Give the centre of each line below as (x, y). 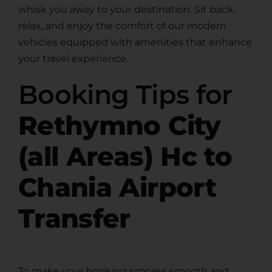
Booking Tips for (125, 95)
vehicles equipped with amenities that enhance (135, 42)
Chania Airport (117, 188)
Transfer (74, 219)
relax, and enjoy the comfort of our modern (122, 26)
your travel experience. (73, 59)
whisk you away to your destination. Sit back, (126, 10)
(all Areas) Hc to (125, 157)
